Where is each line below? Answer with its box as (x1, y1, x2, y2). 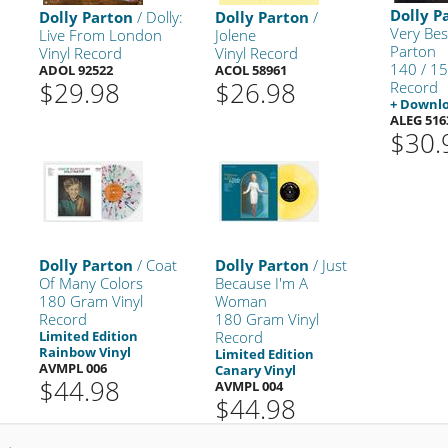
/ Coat (133, 254, 178, 275)
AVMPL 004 (214, 376, 283, 395)
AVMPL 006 (39, 358, 108, 377)
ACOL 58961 (214, 60, 287, 79)
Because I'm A (214, 272, 308, 293)
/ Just (308, 254, 347, 275)
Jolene (214, 24, 256, 45)
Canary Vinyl (214, 360, 296, 379)
